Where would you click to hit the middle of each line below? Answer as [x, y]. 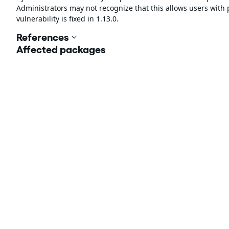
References [43, 37]
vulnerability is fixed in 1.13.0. [67, 18]
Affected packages [61, 49]
